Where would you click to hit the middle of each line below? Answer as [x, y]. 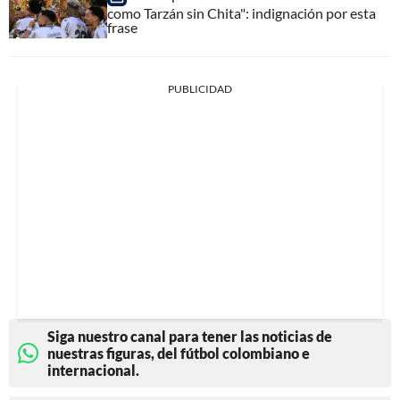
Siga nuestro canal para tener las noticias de [190, 336]
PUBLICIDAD [200, 88]
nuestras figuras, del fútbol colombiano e [179, 353]
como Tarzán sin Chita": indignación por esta [242, 12]
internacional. [93, 370]
